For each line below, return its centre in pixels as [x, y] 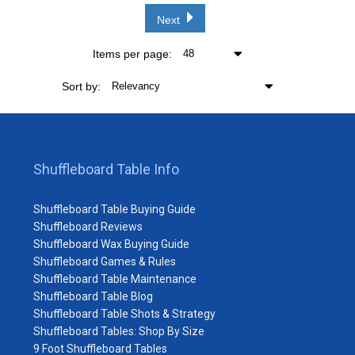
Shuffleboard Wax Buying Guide [111, 244]
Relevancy [136, 86]
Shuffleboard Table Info [106, 169]
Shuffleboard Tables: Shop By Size [119, 331]
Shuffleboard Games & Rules [105, 261]
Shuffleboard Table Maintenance [115, 279]
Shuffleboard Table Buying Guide [115, 209]
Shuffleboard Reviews [88, 226]
